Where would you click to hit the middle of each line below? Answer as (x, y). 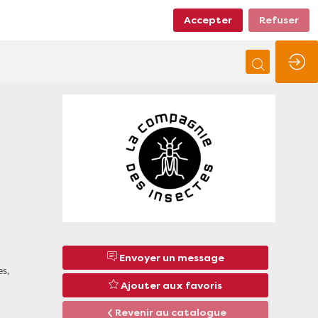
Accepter (208, 20)
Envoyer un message (171, 258)
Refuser (279, 20)
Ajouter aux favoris (171, 286)
